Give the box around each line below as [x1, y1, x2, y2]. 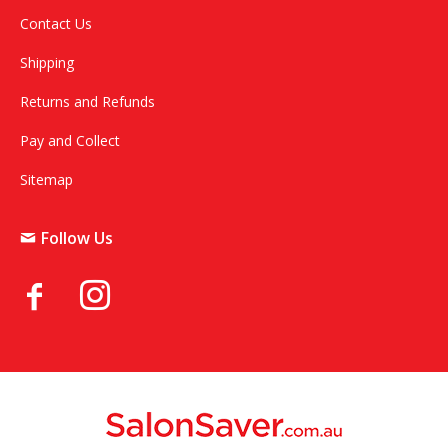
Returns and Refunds [20, 92, 155, 112]
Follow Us [41, 227, 113, 250]
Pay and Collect [20, 131, 120, 151]
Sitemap [20, 170, 73, 190]
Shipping [20, 53, 74, 73]
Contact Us [20, 14, 92, 34]
